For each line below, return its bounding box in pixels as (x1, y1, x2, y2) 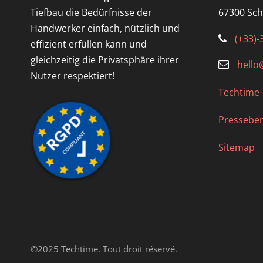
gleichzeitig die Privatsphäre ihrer (31, 53, 179, 66)
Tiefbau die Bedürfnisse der (31, 5, 152, 19)
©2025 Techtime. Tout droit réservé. (31, 242, 177, 255)
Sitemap (218, 140, 255, 154)
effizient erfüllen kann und (31, 37, 147, 50)
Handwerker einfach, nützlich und (31, 21, 180, 35)
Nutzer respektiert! (31, 69, 114, 82)
